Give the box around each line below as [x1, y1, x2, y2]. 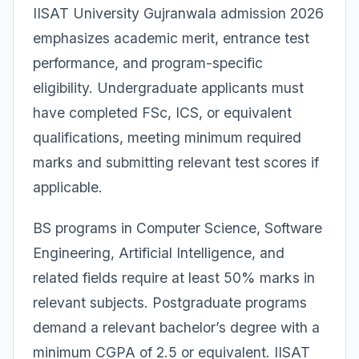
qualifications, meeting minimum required [33, 129, 301, 146]
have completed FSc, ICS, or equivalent [33, 104, 292, 121]
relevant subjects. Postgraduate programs [33, 294, 307, 311]
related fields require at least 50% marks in [33, 269, 315, 286]
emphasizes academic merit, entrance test [33, 30, 309, 46]
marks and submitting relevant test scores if [33, 154, 319, 171]
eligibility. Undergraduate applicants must [33, 79, 304, 96]
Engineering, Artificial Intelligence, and [33, 244, 284, 261]
